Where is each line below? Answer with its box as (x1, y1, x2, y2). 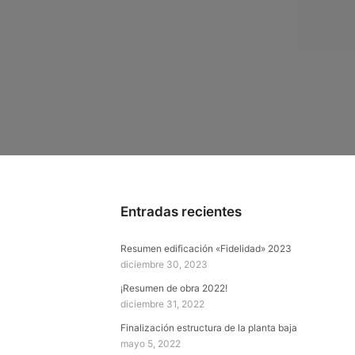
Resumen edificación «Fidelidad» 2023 (120, 242, 292, 254)
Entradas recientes (120, 204, 242, 219)
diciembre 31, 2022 (120, 298, 204, 310)
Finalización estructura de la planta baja (120, 322, 297, 334)
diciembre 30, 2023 (120, 258, 208, 270)
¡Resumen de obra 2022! (120, 282, 227, 294)
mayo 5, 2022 (120, 338, 181, 349)
